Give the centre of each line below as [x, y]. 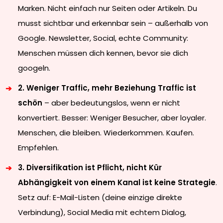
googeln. [34, 68]
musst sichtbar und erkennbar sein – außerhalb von [113, 23]
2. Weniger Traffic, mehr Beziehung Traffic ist [107, 88]
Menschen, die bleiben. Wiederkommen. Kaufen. [106, 133]
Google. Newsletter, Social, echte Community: [103, 38]
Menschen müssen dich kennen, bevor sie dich [103, 53]
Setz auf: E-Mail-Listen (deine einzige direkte [100, 197]
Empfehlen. [39, 148]
